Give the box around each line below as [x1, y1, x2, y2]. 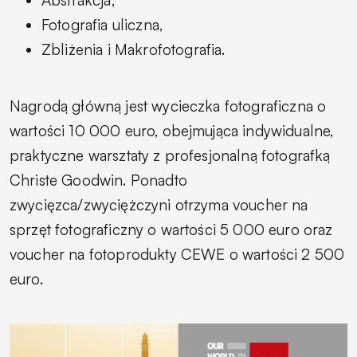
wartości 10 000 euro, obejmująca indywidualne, [10, 120, 334, 140]
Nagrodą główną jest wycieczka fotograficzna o [10, 96, 327, 116]
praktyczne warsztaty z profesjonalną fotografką [10, 145, 331, 165]
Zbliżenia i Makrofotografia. [41, 39, 226, 59]
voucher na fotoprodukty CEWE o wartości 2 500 [10, 244, 345, 264]
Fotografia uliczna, [41, 14, 163, 34]
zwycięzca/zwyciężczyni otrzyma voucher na [10, 194, 308, 214]
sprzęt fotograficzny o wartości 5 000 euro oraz [10, 219, 333, 239]
